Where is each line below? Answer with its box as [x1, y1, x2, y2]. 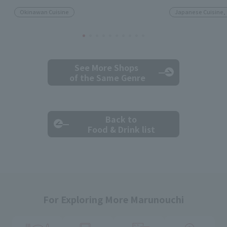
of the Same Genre [67, 71, 145, 84]
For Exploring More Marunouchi [43, 193, 184, 206]
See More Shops [74, 61, 138, 74]
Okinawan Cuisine [20, 8, 69, 16]
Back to [105, 113, 137, 126]
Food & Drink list [87, 123, 155, 136]
